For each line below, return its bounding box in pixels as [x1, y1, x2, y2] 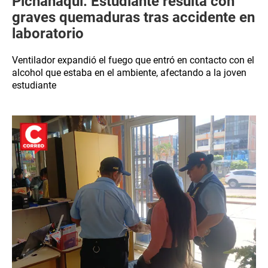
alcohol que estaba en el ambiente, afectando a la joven [12, 67, 246, 78]
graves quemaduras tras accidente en [12, 9, 255, 26]
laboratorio [12, 25, 84, 42]
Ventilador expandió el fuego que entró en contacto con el [12, 54, 254, 66]
